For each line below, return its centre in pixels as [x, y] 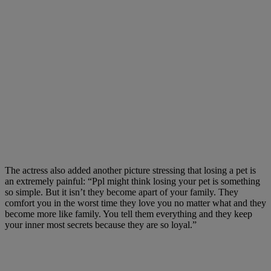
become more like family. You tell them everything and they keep [129, 214]
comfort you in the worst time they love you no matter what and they [135, 203]
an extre [20, 181]
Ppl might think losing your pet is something [176, 181]
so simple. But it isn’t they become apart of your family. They [122, 192]
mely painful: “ [64, 181]
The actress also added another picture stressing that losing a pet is [130, 171]
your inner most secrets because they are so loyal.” [101, 225]
